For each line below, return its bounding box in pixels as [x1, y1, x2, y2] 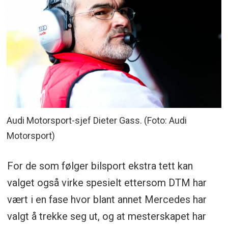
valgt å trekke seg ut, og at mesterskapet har [7, 210, 206, 222]
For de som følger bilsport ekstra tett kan [7, 159, 193, 172]
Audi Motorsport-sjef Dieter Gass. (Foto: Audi [7, 115, 187, 126]
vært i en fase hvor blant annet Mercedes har [7, 193, 207, 206]
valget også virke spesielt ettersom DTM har [7, 176, 207, 189]
